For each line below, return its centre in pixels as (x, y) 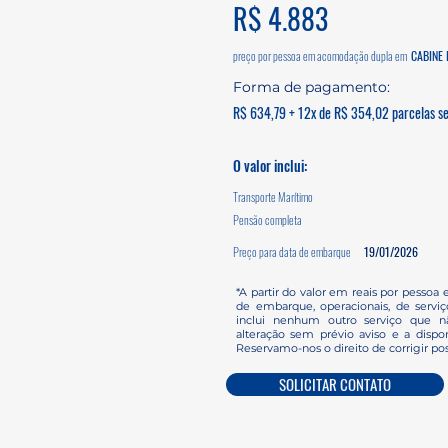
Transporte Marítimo (273, 196)
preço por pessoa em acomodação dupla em (320, 55)
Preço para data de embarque (292, 251)
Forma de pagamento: (311, 87)
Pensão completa (267, 219)
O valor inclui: (270, 165)
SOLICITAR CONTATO (335, 384)
